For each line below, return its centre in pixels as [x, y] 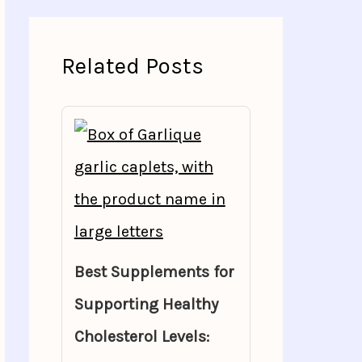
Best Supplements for [154, 272]
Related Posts [132, 66]
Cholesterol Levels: [141, 337]
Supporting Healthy [146, 304]
